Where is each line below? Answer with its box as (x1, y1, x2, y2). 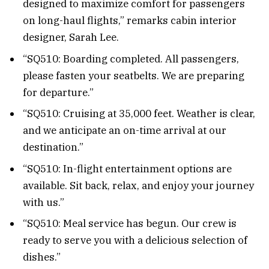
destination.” (23, 141, 83, 154)
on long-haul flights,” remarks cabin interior (23, 14, 237, 28)
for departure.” (23, 85, 94, 99)
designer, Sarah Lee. (23, 31, 119, 44)
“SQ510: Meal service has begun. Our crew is (23, 216, 237, 230)
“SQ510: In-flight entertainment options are (23, 162, 232, 175)
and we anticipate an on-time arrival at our (23, 124, 226, 138)
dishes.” (23, 250, 61, 264)
